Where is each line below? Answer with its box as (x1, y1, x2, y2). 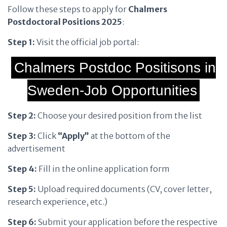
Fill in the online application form (37, 164, 170, 174)
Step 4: (8, 164, 37, 174)
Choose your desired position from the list (36, 110, 202, 121)
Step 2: (8, 110, 36, 121)
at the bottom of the (89, 131, 170, 141)
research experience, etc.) (8, 197, 107, 207)
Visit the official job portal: (35, 37, 139, 47)
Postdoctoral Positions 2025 (8, 17, 122, 27)
